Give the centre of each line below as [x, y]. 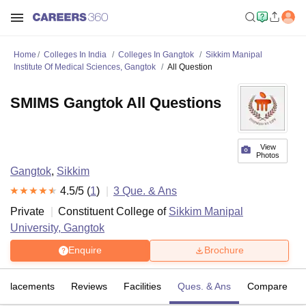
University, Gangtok [57, 227]
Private [27, 211]
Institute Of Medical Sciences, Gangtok [85, 67]
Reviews [89, 286]
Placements [29, 286]
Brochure [224, 250]
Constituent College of [113, 211]
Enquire [85, 250]
